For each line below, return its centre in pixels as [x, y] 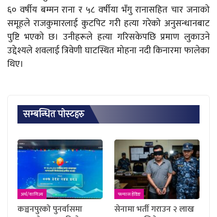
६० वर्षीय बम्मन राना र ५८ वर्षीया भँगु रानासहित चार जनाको [108, 10]
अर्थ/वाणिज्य [32, 194]
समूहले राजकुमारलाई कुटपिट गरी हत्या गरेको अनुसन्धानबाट [108, 23]
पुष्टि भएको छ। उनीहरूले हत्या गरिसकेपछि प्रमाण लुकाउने [108, 37]
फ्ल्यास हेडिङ [129, 194]
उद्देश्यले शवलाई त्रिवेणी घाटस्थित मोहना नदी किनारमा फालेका [108, 50]
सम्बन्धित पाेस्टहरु [54, 114]
